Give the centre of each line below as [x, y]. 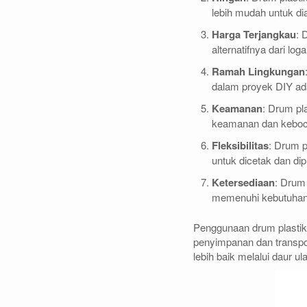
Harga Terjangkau [254, 34]
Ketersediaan [243, 182]
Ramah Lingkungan [258, 71]
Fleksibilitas [240, 145]
